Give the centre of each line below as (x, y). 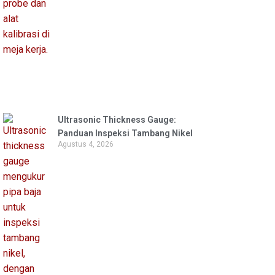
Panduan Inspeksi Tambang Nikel (125, 134)
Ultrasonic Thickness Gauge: (117, 120)
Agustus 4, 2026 (85, 145)
